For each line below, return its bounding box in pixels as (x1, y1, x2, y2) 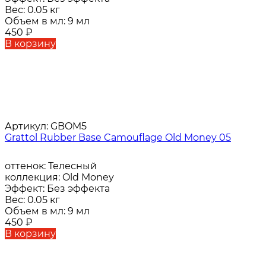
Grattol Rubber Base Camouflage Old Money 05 (5, 132, 231, 144)
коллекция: (5, 172, 62, 183)
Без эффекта (47, 183, 110, 195)
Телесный (48, 160, 97, 172)
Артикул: (5, 121, 48, 132)
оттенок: (5, 160, 48, 172)
